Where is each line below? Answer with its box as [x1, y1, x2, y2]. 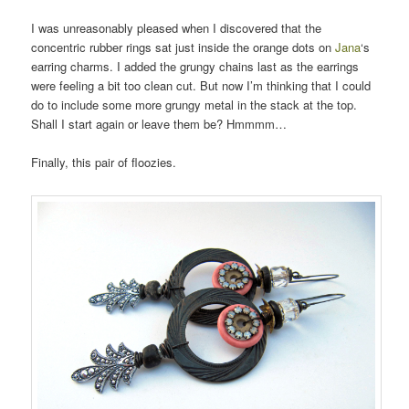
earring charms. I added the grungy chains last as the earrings [31, 57, 360, 75]
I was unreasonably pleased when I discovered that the [31, 18, 322, 37]
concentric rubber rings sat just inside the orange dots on [31, 37, 336, 56]
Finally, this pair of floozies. [31, 153, 177, 172]
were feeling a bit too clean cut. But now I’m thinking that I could [31, 76, 372, 94]
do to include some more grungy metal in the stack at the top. [31, 95, 358, 113]
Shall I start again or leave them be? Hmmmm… [31, 114, 288, 132]
